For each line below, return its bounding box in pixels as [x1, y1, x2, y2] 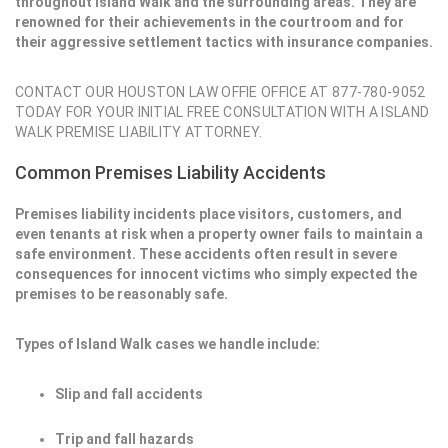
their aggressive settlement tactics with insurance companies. [15, 34, 433, 50]
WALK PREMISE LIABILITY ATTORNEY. [15, 124, 263, 140]
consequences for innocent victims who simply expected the [15, 266, 417, 282]
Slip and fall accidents [55, 386, 203, 402]
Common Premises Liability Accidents [15, 162, 326, 183]
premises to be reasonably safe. [15, 286, 228, 302]
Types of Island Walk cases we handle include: [15, 336, 320, 352]
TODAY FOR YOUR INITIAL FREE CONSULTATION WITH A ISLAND [15, 104, 430, 120]
